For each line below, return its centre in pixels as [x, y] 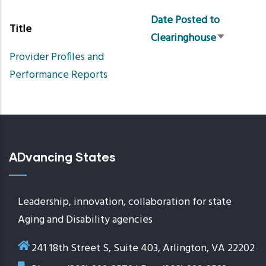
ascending [239, 58]
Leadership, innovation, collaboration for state [125, 202]
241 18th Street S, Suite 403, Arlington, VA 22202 [141, 248]
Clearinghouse [183, 38]
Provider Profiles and [57, 57]
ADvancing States [62, 157]
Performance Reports [58, 75]
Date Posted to [185, 20]
